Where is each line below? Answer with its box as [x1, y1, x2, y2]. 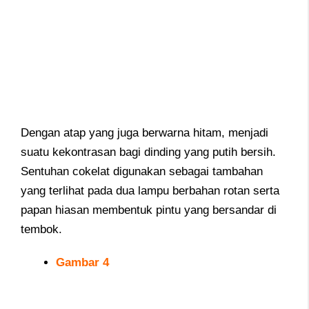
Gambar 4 [56, 256, 109, 270]
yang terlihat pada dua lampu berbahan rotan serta [21, 183, 279, 197]
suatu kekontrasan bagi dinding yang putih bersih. [21, 145, 276, 159]
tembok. [21, 222, 62, 236]
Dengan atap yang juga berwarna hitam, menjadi [21, 126, 268, 139]
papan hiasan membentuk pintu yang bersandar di [21, 203, 277, 217]
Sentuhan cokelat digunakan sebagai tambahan [21, 164, 263, 178]
